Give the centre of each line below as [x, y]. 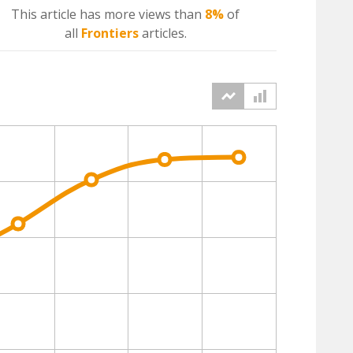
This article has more [75, 14]
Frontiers [110, 33]
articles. [162, 33]
